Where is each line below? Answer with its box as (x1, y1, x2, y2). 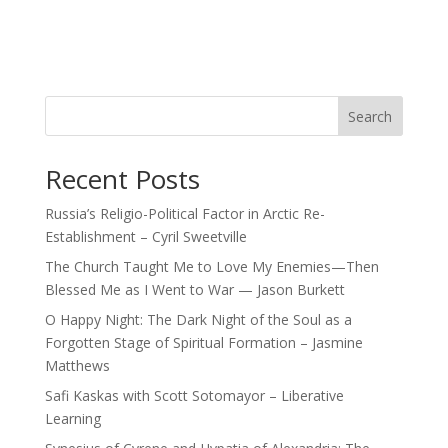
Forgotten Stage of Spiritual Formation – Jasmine (44, 333, 363, 352)
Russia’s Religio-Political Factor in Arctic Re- (44, 204, 325, 223)
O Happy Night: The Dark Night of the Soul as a (44, 310, 352, 329)
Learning (44, 409, 101, 428)
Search (348, 106, 393, 126)
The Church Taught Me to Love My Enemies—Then (44, 257, 379, 276)
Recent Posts (44, 161, 200, 197)
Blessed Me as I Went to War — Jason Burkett (44, 280, 345, 299)
